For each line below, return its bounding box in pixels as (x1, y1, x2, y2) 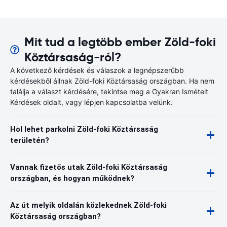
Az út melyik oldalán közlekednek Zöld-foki (10, 201, 167, 210)
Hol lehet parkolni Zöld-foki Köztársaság (10, 125, 158, 134)
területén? (10, 136, 49, 145)
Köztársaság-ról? (24, 50, 122, 65)
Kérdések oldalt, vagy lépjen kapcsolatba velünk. (10, 98, 173, 106)
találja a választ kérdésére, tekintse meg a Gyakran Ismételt (10, 87, 208, 96)
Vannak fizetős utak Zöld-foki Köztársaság (10, 163, 167, 172)
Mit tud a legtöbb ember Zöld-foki (24, 34, 216, 50)
